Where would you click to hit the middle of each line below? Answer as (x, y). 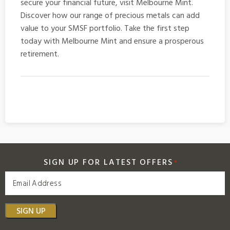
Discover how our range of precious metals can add (110, 16)
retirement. (40, 54)
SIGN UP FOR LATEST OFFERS (108, 162)
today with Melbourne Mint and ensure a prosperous (112, 41)
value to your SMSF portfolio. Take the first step (105, 28)
